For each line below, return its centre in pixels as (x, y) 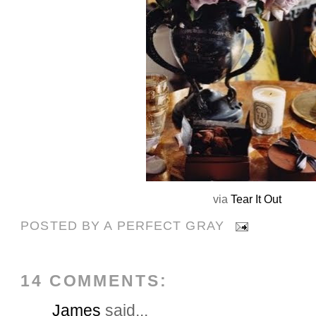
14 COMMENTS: (94, 281)
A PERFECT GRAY (164, 225)
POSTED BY (62, 225)
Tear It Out (256, 199)
